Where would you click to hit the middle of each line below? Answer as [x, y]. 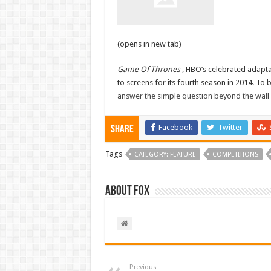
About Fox [127, 191]
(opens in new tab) [149, 44]
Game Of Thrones [149, 69]
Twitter [230, 127]
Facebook [175, 127]
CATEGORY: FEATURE [165, 154]
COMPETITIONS [235, 154]
